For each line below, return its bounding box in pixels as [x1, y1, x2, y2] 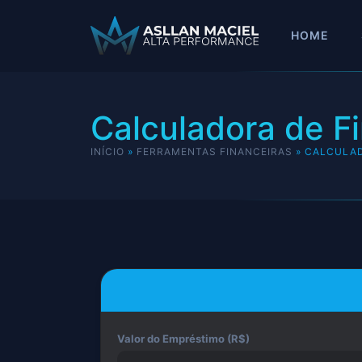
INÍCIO [90, 145, 124, 158]
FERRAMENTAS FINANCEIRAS [137, 145, 293, 158]
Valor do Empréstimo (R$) [117, 331, 250, 345]
